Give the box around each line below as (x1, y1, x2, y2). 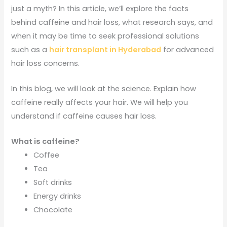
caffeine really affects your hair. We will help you (11, 97, 188, 107)
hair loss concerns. (11, 58, 80, 68)
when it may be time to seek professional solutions (11, 30, 200, 41)
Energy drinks (33, 191, 82, 202)
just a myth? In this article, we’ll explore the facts (11, 3, 189, 14)
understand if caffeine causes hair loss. (11, 110, 157, 121)
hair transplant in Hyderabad (49, 44, 162, 55)
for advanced (161, 44, 214, 55)
